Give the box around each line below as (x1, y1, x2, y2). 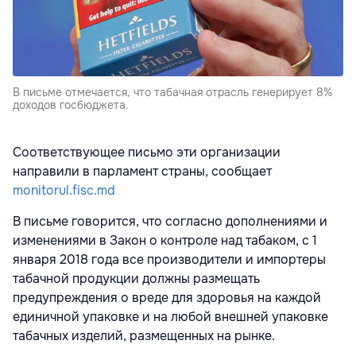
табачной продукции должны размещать (13, 269, 260, 287)
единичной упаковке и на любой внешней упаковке (13, 308, 328, 325)
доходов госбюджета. (13, 97, 129, 112)
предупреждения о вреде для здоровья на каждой (13, 288, 321, 306)
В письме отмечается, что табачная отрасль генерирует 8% (13, 84, 332, 99)
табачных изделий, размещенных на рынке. (13, 327, 275, 344)
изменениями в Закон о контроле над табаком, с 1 (13, 231, 317, 249)
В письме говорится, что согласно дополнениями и (13, 212, 327, 230)
